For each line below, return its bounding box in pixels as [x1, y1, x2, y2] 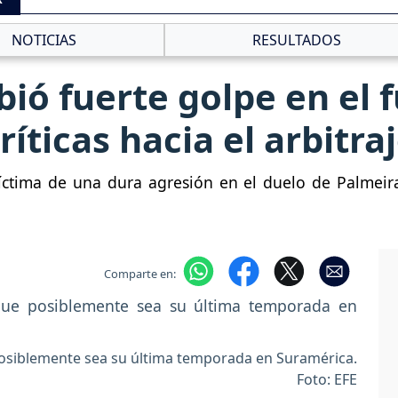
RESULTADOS [251, 29, 341, 50]
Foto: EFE [297, 370, 357, 390]
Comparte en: [103, 265, 176, 282]
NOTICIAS [12, 29, 77, 50]
